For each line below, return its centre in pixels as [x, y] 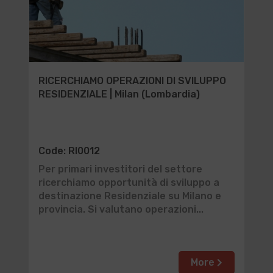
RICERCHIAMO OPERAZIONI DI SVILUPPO [132, 81]
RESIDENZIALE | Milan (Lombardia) [119, 94]
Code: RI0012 [69, 151]
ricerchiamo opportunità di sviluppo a [129, 183]
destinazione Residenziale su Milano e [129, 196]
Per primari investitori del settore [120, 169]
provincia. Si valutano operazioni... [121, 209]
